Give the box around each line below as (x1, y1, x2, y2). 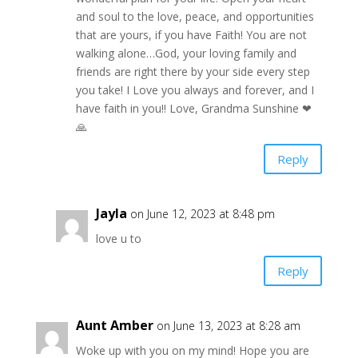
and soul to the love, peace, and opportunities (75, 9, 314, 25)
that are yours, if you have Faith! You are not (75, 27, 307, 43)
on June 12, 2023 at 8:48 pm (129, 206, 275, 222)
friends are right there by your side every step (75, 64, 310, 80)
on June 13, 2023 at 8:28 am (156, 318, 300, 334)
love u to (95, 231, 141, 247)
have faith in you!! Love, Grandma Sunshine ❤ (75, 101, 312, 117)
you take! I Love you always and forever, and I (75, 82, 314, 98)
